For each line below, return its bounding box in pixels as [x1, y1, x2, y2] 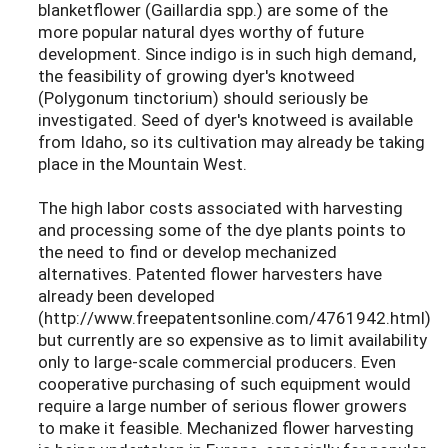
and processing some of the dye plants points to [38, 218, 406, 242]
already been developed [38, 284, 215, 308]
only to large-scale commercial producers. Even [38, 350, 396, 374]
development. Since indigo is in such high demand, [38, 42, 416, 66]
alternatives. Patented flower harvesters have [38, 262, 382, 286]
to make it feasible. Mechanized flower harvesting [38, 416, 414, 440]
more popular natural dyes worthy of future [38, 20, 364, 44]
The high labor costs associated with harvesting [38, 196, 403, 220]
